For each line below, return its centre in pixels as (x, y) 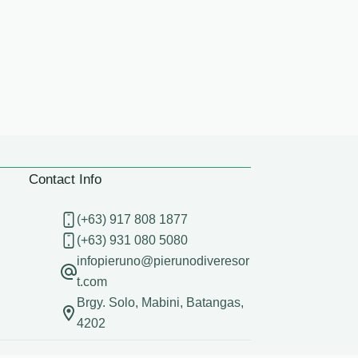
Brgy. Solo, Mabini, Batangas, (161, 303)
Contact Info (66, 179)
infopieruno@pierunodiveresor (163, 261)
